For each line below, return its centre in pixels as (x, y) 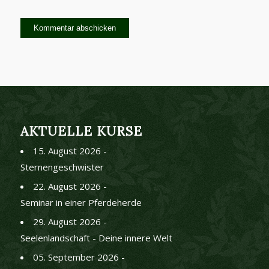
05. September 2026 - (79, 257)
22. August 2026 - (70, 186)
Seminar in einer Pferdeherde (81, 202)
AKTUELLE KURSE (81, 131)
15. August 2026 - (70, 150)
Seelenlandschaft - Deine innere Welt (96, 237)
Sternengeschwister (62, 167)
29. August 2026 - (70, 221)
